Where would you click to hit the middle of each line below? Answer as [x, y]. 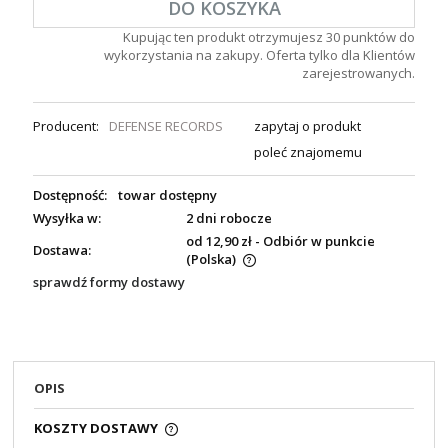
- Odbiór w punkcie [314, 241]
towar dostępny [167, 195]
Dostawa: [62, 249]
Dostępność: [70, 194]
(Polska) [210, 259]
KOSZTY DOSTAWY [97, 427]
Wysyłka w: [67, 217]
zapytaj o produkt [307, 126]
